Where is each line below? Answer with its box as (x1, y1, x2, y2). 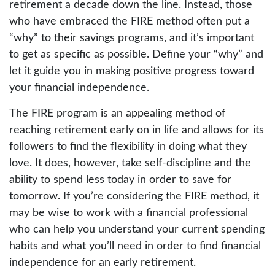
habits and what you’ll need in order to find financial (9, 241, 261, 252)
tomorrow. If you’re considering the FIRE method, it (9, 191, 259, 203)
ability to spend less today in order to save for (9, 174, 231, 186)
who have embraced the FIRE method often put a (9, 16, 250, 28)
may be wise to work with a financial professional (9, 207, 248, 219)
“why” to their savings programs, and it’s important (9, 33, 254, 44)
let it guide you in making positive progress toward (9, 66, 254, 77)
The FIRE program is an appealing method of (9, 108, 225, 120)
